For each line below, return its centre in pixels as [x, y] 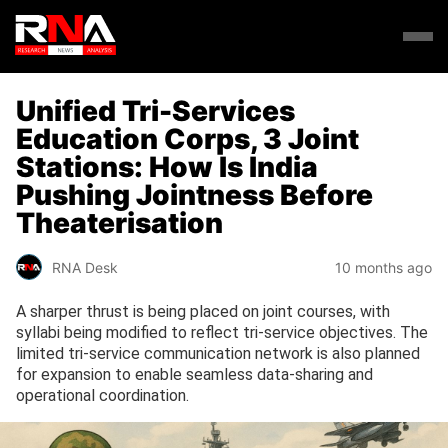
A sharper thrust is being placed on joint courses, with [203, 312]
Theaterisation [119, 222]
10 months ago [383, 267]
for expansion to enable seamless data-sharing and [194, 375]
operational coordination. [102, 396]
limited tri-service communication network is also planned [218, 354]
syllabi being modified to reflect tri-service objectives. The [222, 333]
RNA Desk [85, 267]
